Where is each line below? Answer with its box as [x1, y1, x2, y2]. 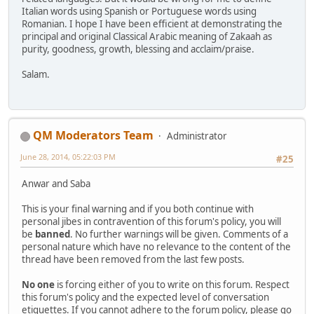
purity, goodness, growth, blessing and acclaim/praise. [22, 42, 254, 55]
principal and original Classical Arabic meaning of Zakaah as [22, 29, 272, 43]
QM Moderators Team [33, 128, 153, 144]
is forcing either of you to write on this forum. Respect [55, 278, 289, 291]
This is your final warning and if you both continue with [22, 202, 254, 215]
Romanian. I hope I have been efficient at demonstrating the [22, 17, 282, 30]
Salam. [22, 67, 50, 81]
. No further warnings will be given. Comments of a [70, 227, 288, 240]
